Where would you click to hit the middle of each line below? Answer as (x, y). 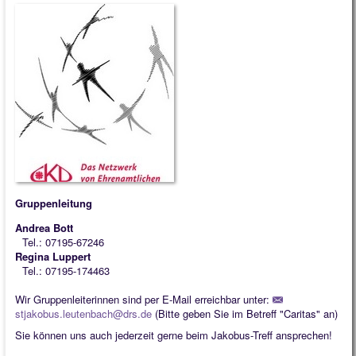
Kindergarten (44, 53)
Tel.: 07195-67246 (63, 242)
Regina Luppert (53, 256)
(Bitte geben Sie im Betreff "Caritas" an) (245, 313)
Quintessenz (43, 24)
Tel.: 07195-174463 (66, 271)
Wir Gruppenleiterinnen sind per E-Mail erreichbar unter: (144, 299)
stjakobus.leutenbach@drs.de (83, 313)
